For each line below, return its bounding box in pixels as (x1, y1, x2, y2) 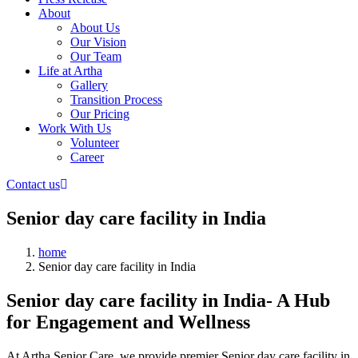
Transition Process (70, 93, 162, 106)
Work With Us (38, 121, 111, 135)
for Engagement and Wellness (6, 311, 250, 332)
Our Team (70, 50, 121, 63)
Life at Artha (38, 64, 102, 78)
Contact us (6, 177, 60, 191)
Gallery (70, 78, 108, 92)
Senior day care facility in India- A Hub (6, 289, 330, 311)
